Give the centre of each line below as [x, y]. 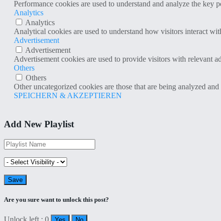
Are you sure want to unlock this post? [56, 200]
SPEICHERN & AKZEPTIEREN [68, 95]
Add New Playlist [39, 124]
